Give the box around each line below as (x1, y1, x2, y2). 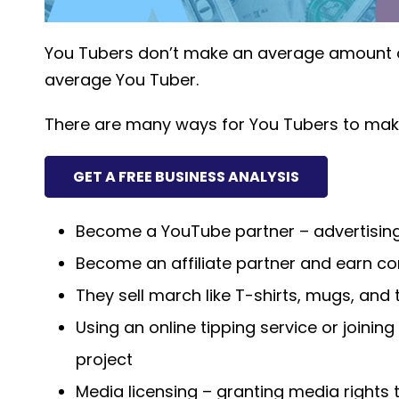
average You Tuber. (45, 69, 199, 92)
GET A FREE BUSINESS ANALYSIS (73, 167, 299, 188)
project (76, 348, 133, 371)
